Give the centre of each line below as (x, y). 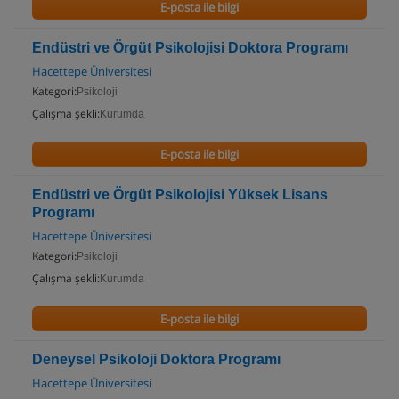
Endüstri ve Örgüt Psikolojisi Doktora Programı (190, 48)
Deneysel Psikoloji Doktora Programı (156, 359)
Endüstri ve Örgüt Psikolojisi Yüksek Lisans (180, 195)
